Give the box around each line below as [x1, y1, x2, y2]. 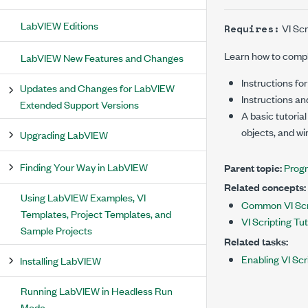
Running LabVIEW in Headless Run [21, 283, 173, 298]
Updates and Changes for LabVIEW [20, 80, 175, 95]
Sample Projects [21, 223, 92, 237]
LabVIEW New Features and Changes [21, 50, 184, 65]
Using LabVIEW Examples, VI [21, 190, 146, 204]
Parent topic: [224, 160, 282, 175]
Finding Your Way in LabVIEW [20, 159, 148, 174]
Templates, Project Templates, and [21, 206, 171, 221]
